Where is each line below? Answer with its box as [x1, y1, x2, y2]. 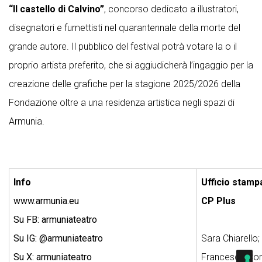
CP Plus [201, 195, 236, 207]
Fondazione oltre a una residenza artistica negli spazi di [9, 97, 235, 109]
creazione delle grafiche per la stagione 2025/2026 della [9, 78, 240, 90]
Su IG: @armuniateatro [13, 233, 103, 244]
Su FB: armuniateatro [13, 214, 97, 226]
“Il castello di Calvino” [9, 4, 104, 15]
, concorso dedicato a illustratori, [104, 4, 239, 15]
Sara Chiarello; [201, 233, 260, 244]
